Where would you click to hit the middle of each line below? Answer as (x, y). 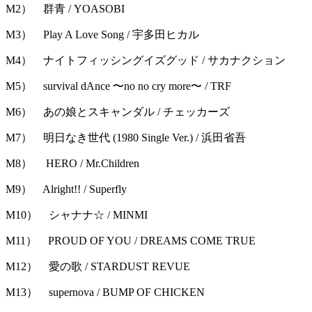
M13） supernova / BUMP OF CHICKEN (105, 292)
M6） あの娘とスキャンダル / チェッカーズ (118, 112)
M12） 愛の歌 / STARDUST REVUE (98, 267)
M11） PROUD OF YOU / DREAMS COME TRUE (131, 241)
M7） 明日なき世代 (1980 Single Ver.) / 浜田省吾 (126, 138)
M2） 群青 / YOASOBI (65, 9)
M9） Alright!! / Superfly (66, 189)
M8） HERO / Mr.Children (72, 164)
